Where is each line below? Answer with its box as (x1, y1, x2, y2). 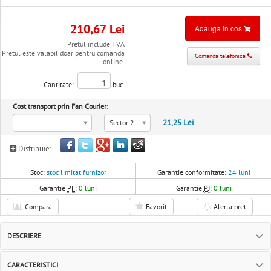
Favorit (145, 203, 167, 211)
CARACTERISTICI (7, 261, 58, 269)
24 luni (227, 168, 250, 177)
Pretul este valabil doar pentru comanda (2, 49, 125, 57)
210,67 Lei (70, 22, 125, 37)
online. (103, 57, 125, 66)
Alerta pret (213, 203, 246, 211)
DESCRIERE (7, 232, 41, 240)
